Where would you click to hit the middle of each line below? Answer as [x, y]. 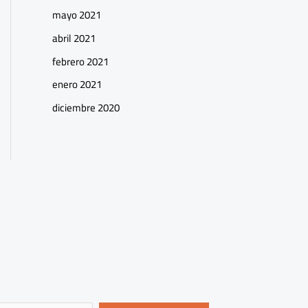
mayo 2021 [77, 15]
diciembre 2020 [86, 108]
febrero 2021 [80, 61]
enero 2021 [77, 85]
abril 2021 [74, 38]
